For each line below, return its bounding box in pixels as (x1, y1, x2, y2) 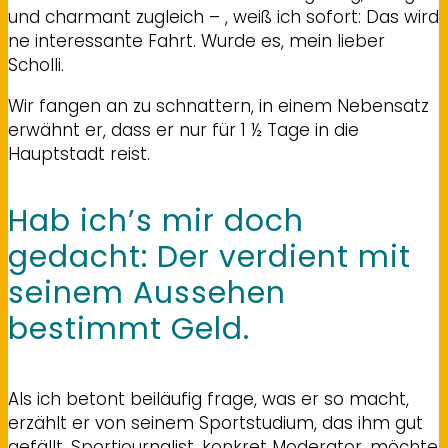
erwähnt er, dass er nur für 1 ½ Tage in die (8, 117, 359, 142)
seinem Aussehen (8, 271, 286, 314)
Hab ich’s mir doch (8, 199, 304, 242)
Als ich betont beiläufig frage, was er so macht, (8, 386, 409, 411)
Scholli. (8, 52, 64, 77)
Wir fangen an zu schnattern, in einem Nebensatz (8, 93, 429, 118)
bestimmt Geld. (8, 307, 250, 350)
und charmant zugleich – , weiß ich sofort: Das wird (8, 4, 439, 29)
